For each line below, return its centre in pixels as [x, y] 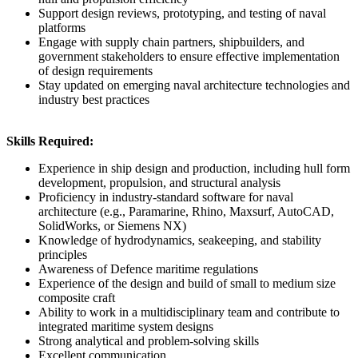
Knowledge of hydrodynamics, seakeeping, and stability [180, 240]
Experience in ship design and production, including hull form [194, 168]
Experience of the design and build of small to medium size [187, 283]
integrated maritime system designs [126, 326]
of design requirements [95, 70]
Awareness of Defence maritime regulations [150, 268]
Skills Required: [50, 141]
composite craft [77, 297]
